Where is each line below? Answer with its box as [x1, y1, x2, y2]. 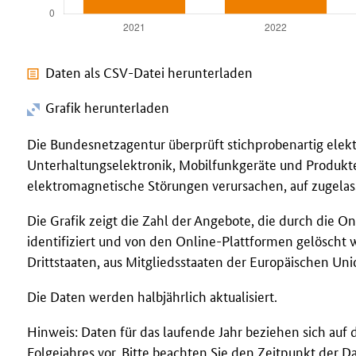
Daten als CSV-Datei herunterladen [45, 62, 253, 81]
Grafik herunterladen [42, 97, 169, 116]
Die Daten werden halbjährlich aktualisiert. [27, 286, 277, 305]
